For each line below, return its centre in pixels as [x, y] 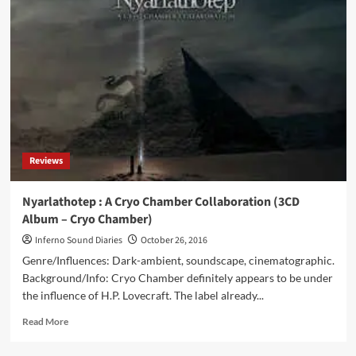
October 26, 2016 [174, 240]
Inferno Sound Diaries [78, 240]
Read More [45, 321]
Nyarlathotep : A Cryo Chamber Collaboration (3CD [161, 202]
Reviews [46, 161]
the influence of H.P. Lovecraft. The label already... [143, 295]
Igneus [81, 42]
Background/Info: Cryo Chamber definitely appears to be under [177, 278]
